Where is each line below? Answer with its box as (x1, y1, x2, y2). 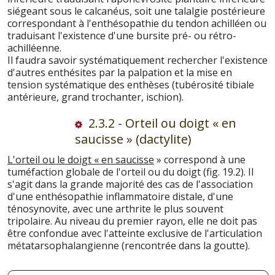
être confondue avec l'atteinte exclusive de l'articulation (7, 227, 262, 240)
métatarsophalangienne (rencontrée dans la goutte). (7, 239, 250, 252)
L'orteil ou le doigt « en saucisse (7, 153, 154, 166)
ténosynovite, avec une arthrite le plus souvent (7, 202, 223, 215)
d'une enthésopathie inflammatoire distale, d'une (7, 190, 233, 203)
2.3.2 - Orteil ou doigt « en (85, 115, 236, 131)
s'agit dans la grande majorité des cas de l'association (7, 177, 253, 191)
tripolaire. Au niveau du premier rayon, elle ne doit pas (7, 214, 257, 228)
